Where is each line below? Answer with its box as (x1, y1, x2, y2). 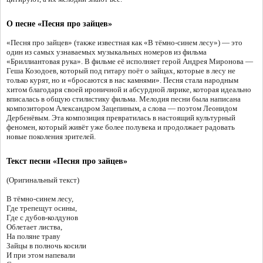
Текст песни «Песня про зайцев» (6, 157, 127, 166)
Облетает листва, (6, 222, 62, 232)
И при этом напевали (6, 251, 75, 260)
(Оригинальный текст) (6, 176, 79, 185)
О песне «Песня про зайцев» (6, 19, 112, 29)
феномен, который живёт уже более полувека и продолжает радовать (6, 123, 235, 132)
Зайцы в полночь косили (6, 241, 86, 251)
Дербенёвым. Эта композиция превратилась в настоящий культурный (6, 113, 235, 123)
